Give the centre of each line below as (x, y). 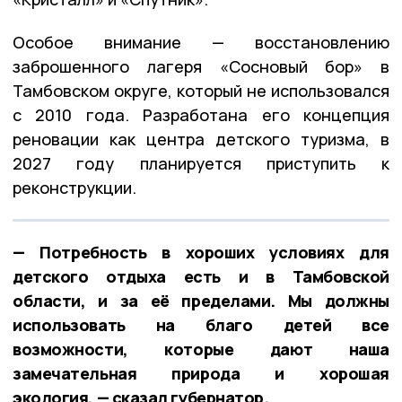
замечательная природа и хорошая (201, 373)
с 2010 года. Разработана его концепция (201, 114)
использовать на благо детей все (201, 324)
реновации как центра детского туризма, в (201, 139)
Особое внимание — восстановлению (201, 42)
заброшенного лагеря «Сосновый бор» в (201, 66)
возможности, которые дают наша (201, 349)
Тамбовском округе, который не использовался (201, 90)
